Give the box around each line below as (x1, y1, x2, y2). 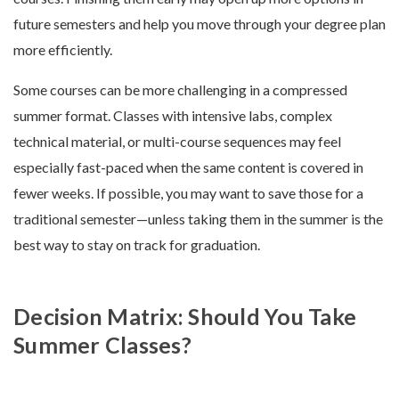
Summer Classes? (13, 331, 191, 358)
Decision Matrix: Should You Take (13, 303, 356, 330)
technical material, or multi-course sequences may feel (13, 133, 341, 150)
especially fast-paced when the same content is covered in (13, 159, 363, 175)
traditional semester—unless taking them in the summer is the (13, 210, 383, 227)
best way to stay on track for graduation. (13, 236, 260, 253)
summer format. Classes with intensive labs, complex (13, 107, 332, 124)
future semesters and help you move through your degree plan (13, 15, 386, 32)
